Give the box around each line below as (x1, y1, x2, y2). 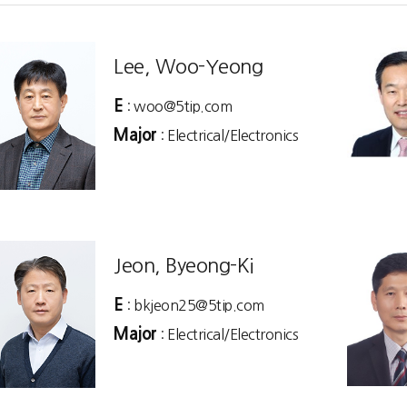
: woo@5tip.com (123, 99, 232, 114)
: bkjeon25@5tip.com (123, 297, 264, 313)
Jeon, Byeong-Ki (114, 254, 253, 275)
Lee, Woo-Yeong (114, 56, 263, 76)
